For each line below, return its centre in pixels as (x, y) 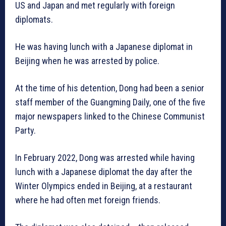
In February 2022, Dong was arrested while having (105, 158)
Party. (25, 131)
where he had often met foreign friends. (88, 200)
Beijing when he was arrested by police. (88, 61)
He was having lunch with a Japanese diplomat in (104, 47)
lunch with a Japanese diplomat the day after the (104, 172)
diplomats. (34, 20)
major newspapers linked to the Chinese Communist (110, 117)
